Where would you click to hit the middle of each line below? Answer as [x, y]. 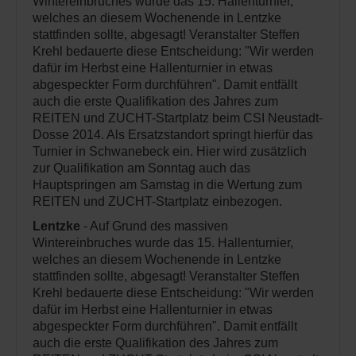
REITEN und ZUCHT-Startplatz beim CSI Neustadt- [178, 118]
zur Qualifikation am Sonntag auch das [141, 168]
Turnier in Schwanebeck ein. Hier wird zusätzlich [170, 151]
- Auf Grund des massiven [154, 226]
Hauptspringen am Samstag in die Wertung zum [167, 185]
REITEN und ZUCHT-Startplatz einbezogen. [157, 201]
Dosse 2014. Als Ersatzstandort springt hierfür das [173, 135]
